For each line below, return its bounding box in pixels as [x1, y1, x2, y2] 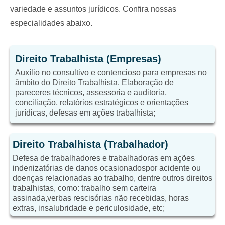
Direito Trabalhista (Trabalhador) [13, 139, 168, 150]
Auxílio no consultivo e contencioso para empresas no [15, 68, 207, 77]
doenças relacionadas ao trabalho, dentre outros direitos [13, 174, 212, 182]
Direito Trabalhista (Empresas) [15, 53, 161, 64]
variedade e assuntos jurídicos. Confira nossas [10, 5, 176, 13]
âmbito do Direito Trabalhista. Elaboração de [15, 78, 174, 87]
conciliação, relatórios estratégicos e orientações [15, 98, 188, 107]
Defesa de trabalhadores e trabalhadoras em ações [13, 154, 195, 162]
